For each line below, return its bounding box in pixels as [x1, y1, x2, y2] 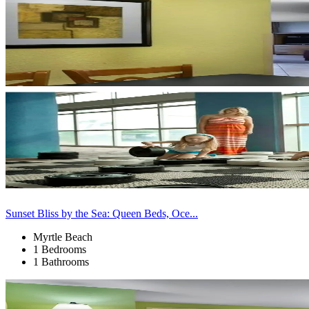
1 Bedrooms [33, 243, 86, 255]
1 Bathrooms [33, 255, 89, 268]
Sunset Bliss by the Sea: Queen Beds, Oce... [6, 207, 198, 219]
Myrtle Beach [33, 230, 92, 243]
